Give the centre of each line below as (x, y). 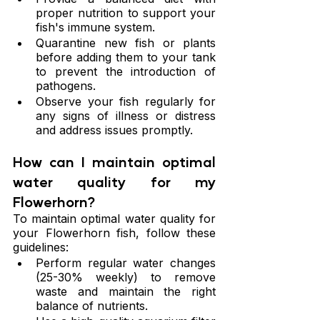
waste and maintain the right (126, 292)
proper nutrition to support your (126, 13)
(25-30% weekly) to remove (126, 277)
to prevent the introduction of (126, 72)
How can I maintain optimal (114, 162)
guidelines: (41, 247)
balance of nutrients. (92, 306)
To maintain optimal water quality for (114, 219)
